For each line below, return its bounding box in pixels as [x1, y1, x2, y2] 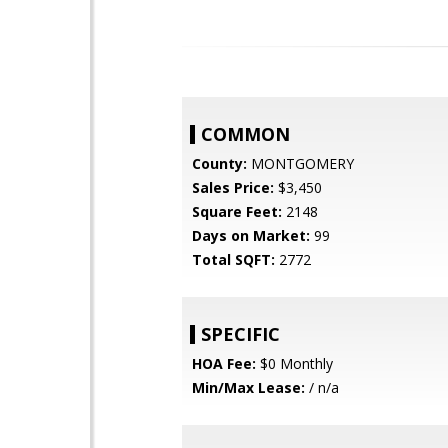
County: [192, 154, 247, 173]
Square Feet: [192, 202, 282, 221]
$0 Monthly [256, 354, 333, 373]
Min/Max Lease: [192, 378, 305, 397]
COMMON [201, 122, 290, 146]
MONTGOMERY [247, 154, 354, 173]
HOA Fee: [192, 354, 256, 373]
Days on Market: [192, 226, 310, 245]
